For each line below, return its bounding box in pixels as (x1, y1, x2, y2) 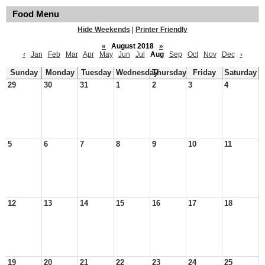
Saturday (224, 69, 257, 77)
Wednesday (116, 69, 158, 77)
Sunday (9, 69, 38, 77)
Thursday (152, 69, 186, 77)
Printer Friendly (135, 25, 188, 34)
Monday (45, 69, 75, 77)
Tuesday (80, 69, 111, 77)
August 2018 (108, 42, 157, 50)
